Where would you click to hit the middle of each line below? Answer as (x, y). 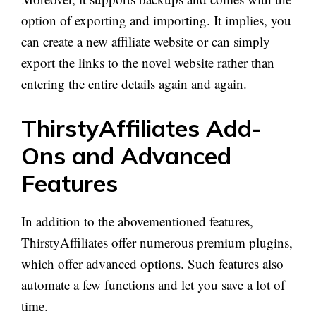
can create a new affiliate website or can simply (146, 41)
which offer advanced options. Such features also (152, 264)
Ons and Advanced (126, 156)
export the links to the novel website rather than (148, 62)
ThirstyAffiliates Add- (141, 128)
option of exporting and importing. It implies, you (156, 20)
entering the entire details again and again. (134, 83)
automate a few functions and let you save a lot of (153, 285)
